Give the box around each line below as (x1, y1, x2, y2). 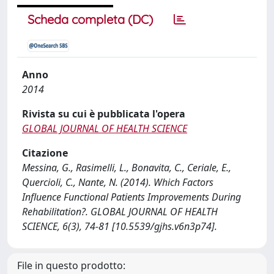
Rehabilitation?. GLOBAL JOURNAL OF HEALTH (22, 205, 218, 218)
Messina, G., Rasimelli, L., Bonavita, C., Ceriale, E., (22, 161, 231, 174)
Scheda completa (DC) (28, 12, 153, 27)
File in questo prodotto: (17, 259, 125, 272)
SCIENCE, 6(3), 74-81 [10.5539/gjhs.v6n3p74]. (22, 220, 217, 233)
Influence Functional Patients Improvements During (22, 190, 241, 204)
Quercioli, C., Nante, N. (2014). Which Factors (22, 176, 213, 189)
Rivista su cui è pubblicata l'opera (22, 107, 185, 120)
